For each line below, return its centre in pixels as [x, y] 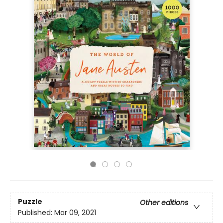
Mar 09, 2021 [75, 213]
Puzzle [30, 202]
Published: [36, 213]
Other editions [164, 203]
